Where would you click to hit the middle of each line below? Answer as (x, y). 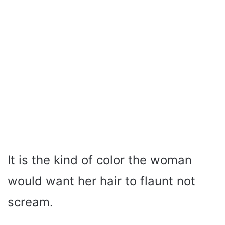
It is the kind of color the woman (100, 160)
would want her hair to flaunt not (101, 181)
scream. (30, 202)
